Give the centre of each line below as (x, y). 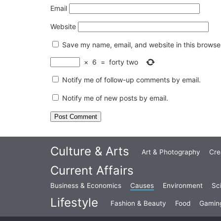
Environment (183, 185)
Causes (142, 185)
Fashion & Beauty (138, 203)
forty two (124, 62)
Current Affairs (92, 170)
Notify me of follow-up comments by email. (131, 79)
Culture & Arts (90, 151)
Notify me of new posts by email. (115, 98)
